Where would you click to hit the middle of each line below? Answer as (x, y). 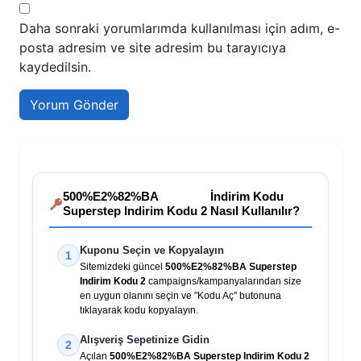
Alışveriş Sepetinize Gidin (145, 340)
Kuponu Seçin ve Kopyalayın (152, 251)
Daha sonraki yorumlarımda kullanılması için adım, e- (180, 29)
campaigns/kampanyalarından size (224, 282)
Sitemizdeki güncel (122, 267)
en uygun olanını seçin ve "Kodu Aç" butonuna (180, 296)
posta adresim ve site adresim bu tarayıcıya (153, 48)
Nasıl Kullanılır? (255, 211)
